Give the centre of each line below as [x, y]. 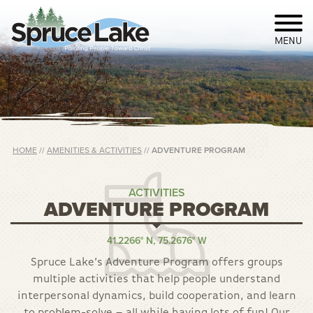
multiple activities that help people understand [156, 279]
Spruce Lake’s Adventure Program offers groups [156, 263]
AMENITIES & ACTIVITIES [94, 150]
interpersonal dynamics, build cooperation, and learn [156, 296]
